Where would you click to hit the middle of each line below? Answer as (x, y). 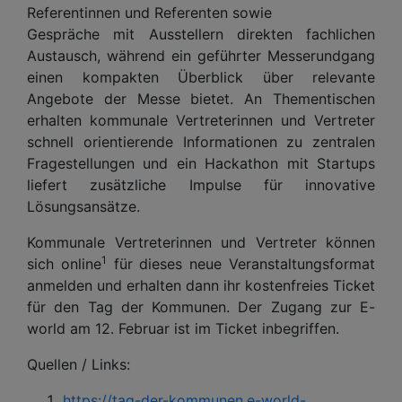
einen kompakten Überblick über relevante (201, 77)
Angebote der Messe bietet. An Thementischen (201, 98)
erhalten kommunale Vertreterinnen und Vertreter (201, 120)
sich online (64, 263)
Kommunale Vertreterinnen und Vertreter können (201, 242)
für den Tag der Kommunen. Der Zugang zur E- (201, 306)
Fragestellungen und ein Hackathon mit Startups (201, 163)
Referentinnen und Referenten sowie (149, 12)
